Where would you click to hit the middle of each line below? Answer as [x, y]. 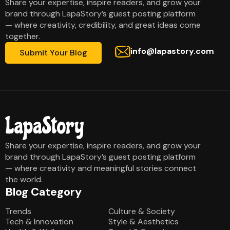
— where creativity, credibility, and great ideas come [103, 25]
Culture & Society [142, 211]
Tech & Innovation [39, 221]
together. [23, 36]
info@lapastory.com [172, 51]
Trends [18, 211]
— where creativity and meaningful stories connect [101, 168]
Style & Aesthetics [144, 221]
